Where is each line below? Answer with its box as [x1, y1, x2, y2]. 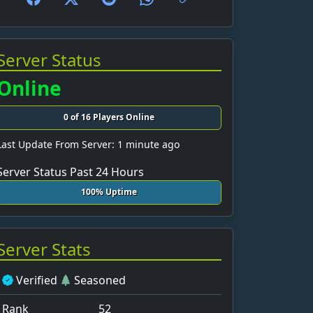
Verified [13, 272, 60, 288]
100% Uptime [81, 186, 137, 198]
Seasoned [71, 272, 126, 288]
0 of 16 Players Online [64, 111, 154, 123]
